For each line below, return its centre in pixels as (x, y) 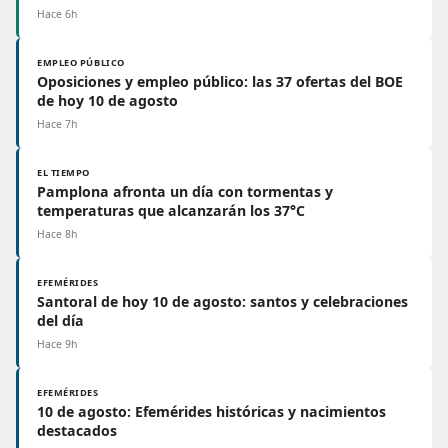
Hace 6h (57, 14)
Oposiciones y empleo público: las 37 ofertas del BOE (220, 81)
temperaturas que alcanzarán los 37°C (171, 210)
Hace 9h (57, 344)
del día (60, 320)
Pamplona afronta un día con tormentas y (185, 191)
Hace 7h (57, 124)
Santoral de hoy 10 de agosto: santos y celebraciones (222, 301)
